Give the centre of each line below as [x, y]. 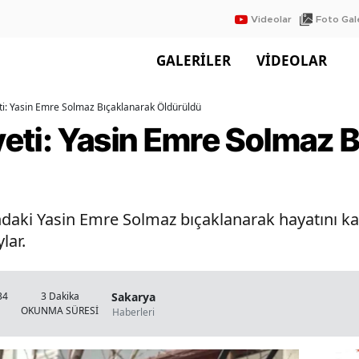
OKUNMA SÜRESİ [60, 311]
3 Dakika [60, 296]
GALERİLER [194, 60]
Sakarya [133, 296]
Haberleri [133, 312]
